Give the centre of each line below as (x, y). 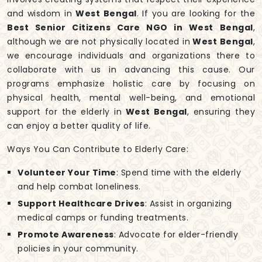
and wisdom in (42, 14)
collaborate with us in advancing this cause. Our (131, 70)
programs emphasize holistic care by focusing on (131, 84)
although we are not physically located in (99, 42)
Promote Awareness (66, 235)
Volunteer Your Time (67, 173)
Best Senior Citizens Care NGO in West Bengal (130, 28)
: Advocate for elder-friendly (176, 235)
